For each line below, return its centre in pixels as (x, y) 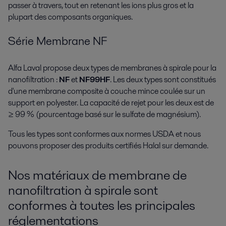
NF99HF (95, 80)
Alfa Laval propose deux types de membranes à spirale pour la (112, 68)
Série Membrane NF (58, 41)
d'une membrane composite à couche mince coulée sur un (107, 91)
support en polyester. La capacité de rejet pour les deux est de (111, 103)
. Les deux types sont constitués (163, 80)
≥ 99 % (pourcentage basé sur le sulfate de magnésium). (104, 115)
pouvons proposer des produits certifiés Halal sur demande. (109, 146)
